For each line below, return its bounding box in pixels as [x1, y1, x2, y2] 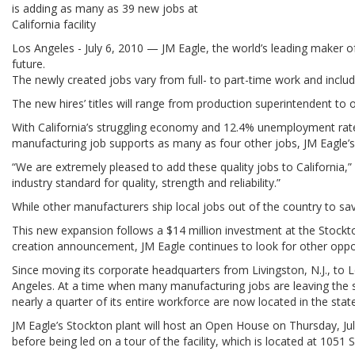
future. [12, 55, 46, 71]
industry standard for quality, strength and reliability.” [12, 174, 281, 190]
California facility [12, 16, 97, 32]
